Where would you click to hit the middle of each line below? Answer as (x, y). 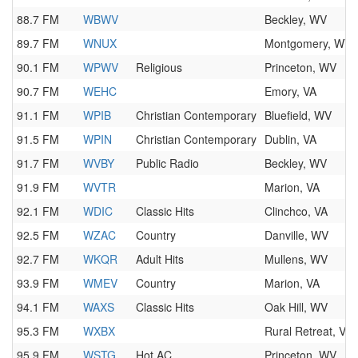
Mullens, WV (296, 259)
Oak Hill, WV (296, 307)
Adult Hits (160, 259)
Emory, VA (290, 91)
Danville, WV (296, 235)
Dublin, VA (290, 139)
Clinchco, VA (296, 211)
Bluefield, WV (298, 115)
